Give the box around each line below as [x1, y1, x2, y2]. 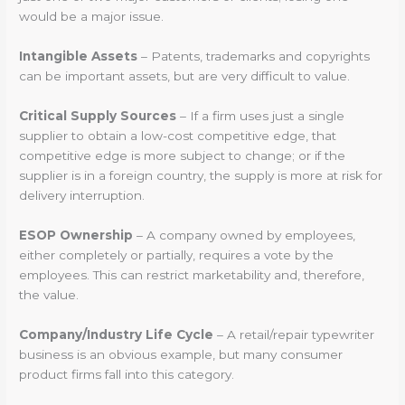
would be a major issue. [19, 9, 165, 24]
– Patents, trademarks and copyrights [137, 49, 371, 64]
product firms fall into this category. [19, 366, 235, 381]
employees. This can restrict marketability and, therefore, [19, 267, 365, 282]
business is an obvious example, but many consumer [19, 346, 344, 362]
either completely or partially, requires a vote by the [19, 247, 334, 262]
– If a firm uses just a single [176, 108, 345, 124]
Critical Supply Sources [19, 108, 177, 124]
